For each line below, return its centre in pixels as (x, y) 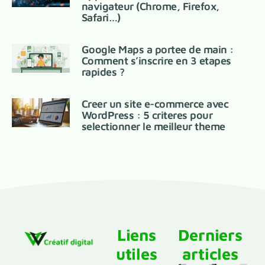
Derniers (210, 235)
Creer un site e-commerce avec (155, 104)
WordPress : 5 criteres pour (147, 115)
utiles (136, 254)
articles (210, 254)
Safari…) (101, 18)
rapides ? (103, 72)
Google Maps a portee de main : (157, 50)
